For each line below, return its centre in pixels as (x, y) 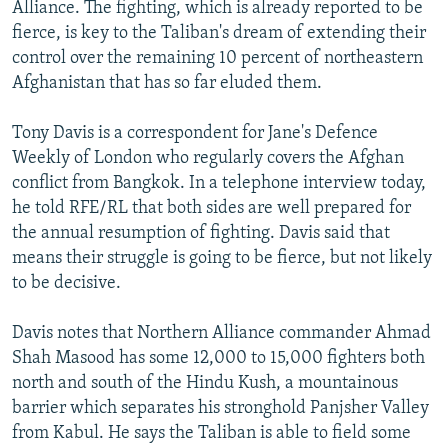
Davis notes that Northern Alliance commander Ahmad (221, 333)
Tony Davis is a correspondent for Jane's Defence (195, 133)
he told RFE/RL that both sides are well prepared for (211, 208)
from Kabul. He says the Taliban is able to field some (211, 433)
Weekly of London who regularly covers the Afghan (208, 158)
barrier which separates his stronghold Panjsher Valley (220, 408)
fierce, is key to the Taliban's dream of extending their (219, 33)
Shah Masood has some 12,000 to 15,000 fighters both (218, 358)
